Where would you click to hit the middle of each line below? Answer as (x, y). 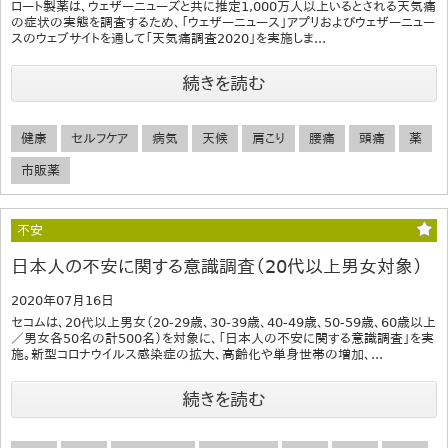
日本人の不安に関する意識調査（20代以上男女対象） (217, 266)
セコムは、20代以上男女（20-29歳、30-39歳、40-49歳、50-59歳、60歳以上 (223, 322)
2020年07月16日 (62, 300)
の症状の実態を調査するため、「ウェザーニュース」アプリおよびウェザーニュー (223, 22)
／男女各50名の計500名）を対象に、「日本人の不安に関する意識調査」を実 (222, 338)
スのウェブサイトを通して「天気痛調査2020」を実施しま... (168, 38)
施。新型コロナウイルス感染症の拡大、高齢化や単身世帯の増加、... (197, 354)
